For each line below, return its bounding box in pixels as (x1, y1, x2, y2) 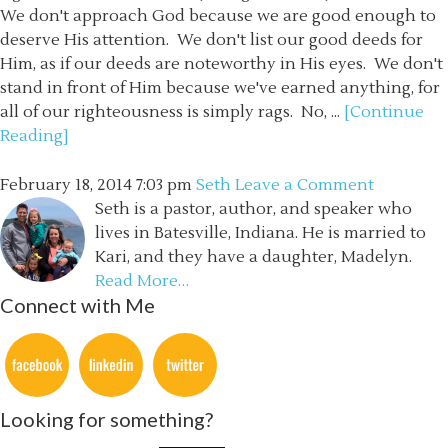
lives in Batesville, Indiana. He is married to (95, 223, 426, 243)
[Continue (344, 102, 424, 122)
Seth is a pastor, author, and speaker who (95, 199, 412, 219)
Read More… (95, 271, 189, 291)
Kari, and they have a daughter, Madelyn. (95, 247, 412, 267)
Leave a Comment (235, 175, 374, 195)
